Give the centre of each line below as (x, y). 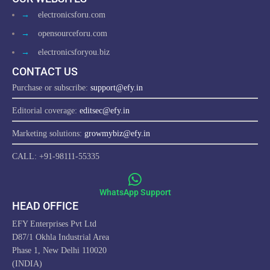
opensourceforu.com (73, 33)
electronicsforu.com (72, 15)
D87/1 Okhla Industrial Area (61, 237)
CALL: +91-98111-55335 (56, 156)
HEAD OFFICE (45, 206)
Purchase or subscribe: (51, 88)
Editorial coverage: (46, 111)
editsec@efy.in (105, 111)
